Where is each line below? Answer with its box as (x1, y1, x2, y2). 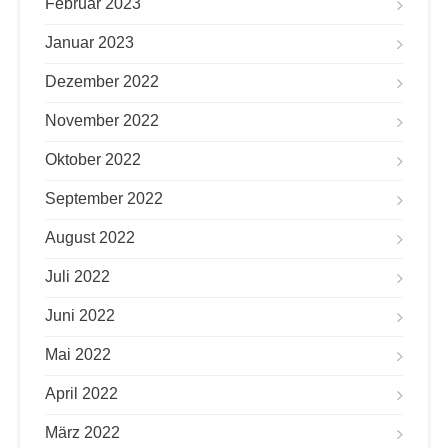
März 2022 (45, 424, 120, 441)
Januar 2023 (45, 34, 134, 51)
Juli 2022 (45, 268, 110, 285)
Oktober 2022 (45, 151, 141, 168)
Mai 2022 (45, 346, 111, 363)
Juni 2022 (45, 307, 115, 324)
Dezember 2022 (45, 73, 159, 90)
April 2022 (45, 385, 118, 402)
